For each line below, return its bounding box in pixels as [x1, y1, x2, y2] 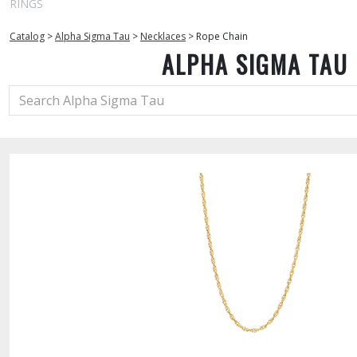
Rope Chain [196, 29, 248, 43]
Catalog [10, 29, 45, 43]
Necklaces [140, 29, 186, 43]
